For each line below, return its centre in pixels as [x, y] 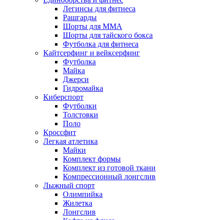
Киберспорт [63, 97]
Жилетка [78, 203]
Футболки [80, 106]
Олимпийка [83, 194]
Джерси [76, 80]
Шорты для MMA [93, 27]
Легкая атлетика [70, 141]
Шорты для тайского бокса [108, 35]
